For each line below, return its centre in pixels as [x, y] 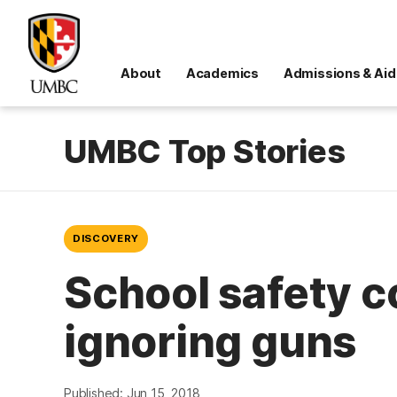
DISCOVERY [106, 238]
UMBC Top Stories [205, 152]
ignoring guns [210, 341]
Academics [222, 73]
